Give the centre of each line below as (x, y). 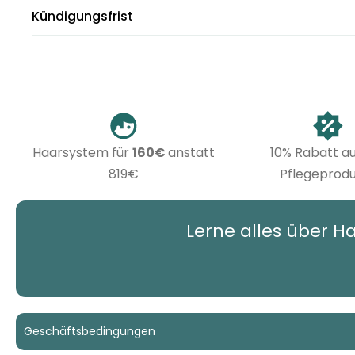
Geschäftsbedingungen (90, 332)
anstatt (191, 153)
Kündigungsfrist (82, 16)
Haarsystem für (82, 153)
